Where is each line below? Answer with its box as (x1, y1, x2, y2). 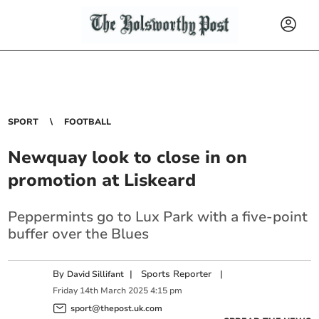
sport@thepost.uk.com (70, 302, 163, 314)
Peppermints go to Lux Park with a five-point (8, 207, 308, 226)
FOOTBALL (64, 116, 112, 127)
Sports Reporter (141, 268, 212, 281)
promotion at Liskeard (8, 169, 197, 192)
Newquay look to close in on (8, 146, 248, 169)
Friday (53, 285, 78, 297)
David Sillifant (67, 268, 125, 280)
